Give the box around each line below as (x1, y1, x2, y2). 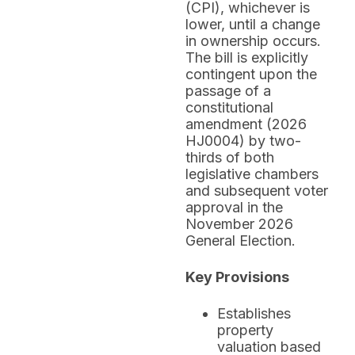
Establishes (217, 305, 291, 322)
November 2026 (185, 216, 293, 232)
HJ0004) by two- (185, 132, 301, 149)
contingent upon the (185, 66, 317, 82)
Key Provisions (185, 269, 289, 285)
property (217, 322, 273, 338)
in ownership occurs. (185, 32, 321, 49)
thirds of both (185, 149, 274, 166)
